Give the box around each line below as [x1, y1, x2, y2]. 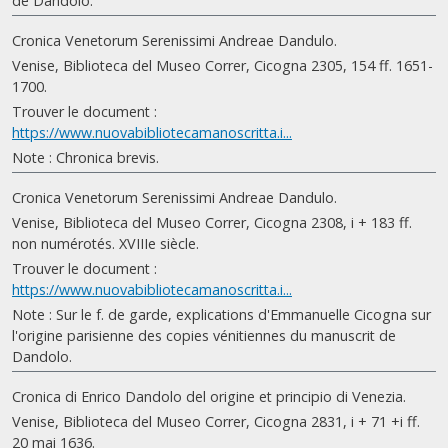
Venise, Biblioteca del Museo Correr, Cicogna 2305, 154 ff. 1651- [12, 56, 433, 75]
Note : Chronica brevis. [12, 148, 159, 167]
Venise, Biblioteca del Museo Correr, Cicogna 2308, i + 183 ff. [12, 213, 412, 232]
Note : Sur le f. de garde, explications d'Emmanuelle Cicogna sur [12, 305, 431, 324]
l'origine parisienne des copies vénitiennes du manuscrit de [12, 326, 396, 345]
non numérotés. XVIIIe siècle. [12, 234, 199, 253]
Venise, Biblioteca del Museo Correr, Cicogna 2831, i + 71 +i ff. [12, 412, 420, 431]
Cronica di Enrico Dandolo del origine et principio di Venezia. [12, 387, 406, 406]
